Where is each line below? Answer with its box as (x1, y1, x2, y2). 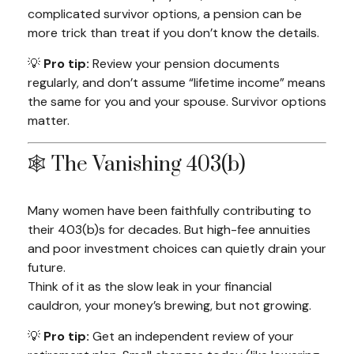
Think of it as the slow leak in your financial (28, 278, 272, 295)
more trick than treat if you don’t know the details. (28, 24, 319, 41)
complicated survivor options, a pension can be (28, 6, 302, 22)
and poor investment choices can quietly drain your (28, 240, 326, 257)
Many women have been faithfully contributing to (28, 202, 311, 219)
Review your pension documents (89, 55, 280, 72)
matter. (28, 112, 70, 129)
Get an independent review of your (89, 328, 294, 345)
